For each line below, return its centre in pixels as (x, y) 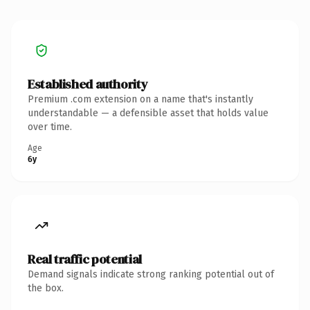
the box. (46, 288)
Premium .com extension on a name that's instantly (140, 99)
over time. (50, 127)
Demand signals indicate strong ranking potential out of (151, 274)
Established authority (88, 84)
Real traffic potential (85, 259)
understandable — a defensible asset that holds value (148, 113)
